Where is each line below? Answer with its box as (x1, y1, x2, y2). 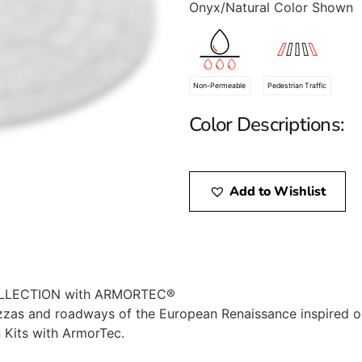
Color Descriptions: (189, 111, 345, 137)
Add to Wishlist (229, 182, 326, 200)
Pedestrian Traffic (267, 81, 327, 90)
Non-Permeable (193, 81, 246, 90)
